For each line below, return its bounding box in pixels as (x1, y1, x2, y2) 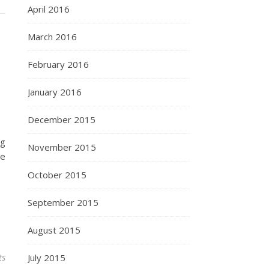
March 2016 (28, 31, 77, 43)
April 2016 (28, 3, 70, 15)
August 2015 (28, 224, 80, 236)
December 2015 (28, 113, 95, 125)
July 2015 (28, 252, 65, 264)
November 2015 (28, 141, 96, 153)
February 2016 (28, 58, 89, 70)
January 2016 (28, 86, 82, 98)
